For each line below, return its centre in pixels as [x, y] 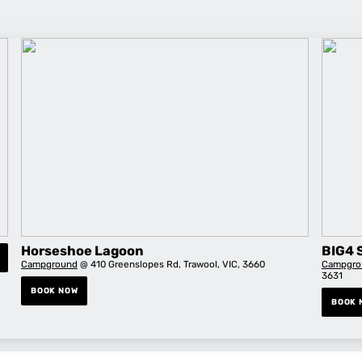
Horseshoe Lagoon [82, 250]
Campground [49, 264]
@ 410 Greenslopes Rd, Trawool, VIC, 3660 [171, 264]
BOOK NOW [54, 290]
